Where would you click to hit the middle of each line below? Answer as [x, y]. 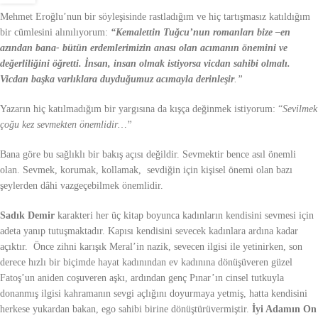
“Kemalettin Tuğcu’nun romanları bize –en [201, 32]
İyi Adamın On [284, 309]
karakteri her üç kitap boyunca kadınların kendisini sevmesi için [184, 215]
